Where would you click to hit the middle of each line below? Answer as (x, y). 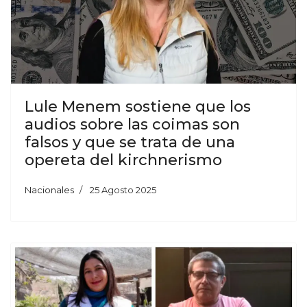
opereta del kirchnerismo (123, 160)
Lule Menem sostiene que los (138, 106)
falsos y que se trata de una (130, 142)
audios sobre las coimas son (132, 124)
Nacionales (49, 189)
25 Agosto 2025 (123, 189)
